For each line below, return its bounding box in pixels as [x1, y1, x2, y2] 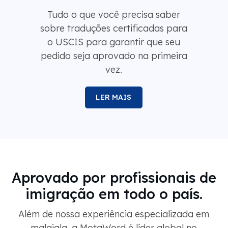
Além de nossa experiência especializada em [18, 208, 209, 220]
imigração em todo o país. [25, 185, 203, 203]
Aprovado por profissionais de [11, 169, 216, 187]
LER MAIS [96, 93, 132, 102]
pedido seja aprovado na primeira [40, 50, 187, 62]
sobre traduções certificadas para [40, 22, 187, 35]
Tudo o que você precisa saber [47, 9, 180, 21]
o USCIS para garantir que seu [47, 36, 180, 48]
